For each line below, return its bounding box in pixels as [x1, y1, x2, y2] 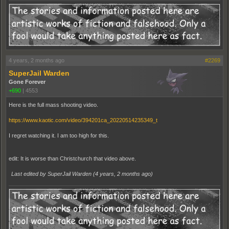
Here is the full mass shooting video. [9, 102, 98, 108]
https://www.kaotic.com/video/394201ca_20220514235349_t [9, 117, 157, 124]
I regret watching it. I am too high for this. [9, 132, 109, 139]
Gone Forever [9, 79, 45, 85]
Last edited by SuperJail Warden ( [11, 171, 95, 177]
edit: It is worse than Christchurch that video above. [9, 155, 136, 162]
